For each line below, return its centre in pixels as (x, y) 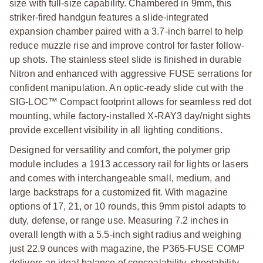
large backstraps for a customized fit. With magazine (119, 192)
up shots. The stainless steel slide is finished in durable (126, 59)
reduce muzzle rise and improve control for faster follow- (127, 45)
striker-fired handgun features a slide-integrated (109, 17)
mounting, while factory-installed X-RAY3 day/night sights (130, 116)
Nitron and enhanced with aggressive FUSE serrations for (131, 73)
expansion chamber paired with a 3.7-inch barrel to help (127, 31)
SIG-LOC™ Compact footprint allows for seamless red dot (131, 102)
